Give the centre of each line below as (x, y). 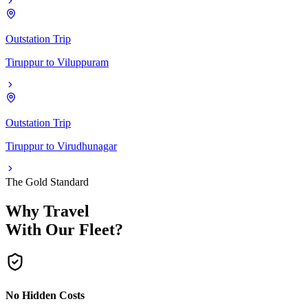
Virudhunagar (87, 146)
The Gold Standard (47, 181)
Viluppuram (83, 62)
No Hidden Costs (45, 295)
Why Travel (47, 211)
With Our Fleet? (64, 229)
